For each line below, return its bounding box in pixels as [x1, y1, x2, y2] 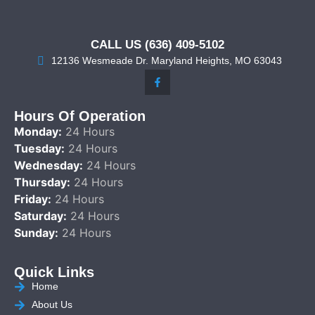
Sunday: [14, 225, 58, 240]
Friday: [14, 191, 51, 206]
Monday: [14, 124, 62, 139]
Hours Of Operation [14, 108, 146, 124]
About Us [32, 299, 72, 311]
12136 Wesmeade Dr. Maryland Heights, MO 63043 [51, 55, 282, 67]
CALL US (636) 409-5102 [91, 37, 224, 51]
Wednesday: [14, 157, 83, 172]
